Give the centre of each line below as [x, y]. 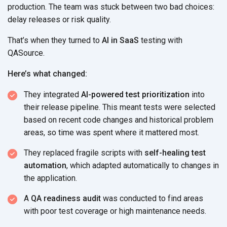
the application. [50, 178]
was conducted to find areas [152, 198]
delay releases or [40, 19]
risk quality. [91, 19]
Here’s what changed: [47, 73]
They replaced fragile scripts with [84, 153]
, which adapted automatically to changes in [143, 165]
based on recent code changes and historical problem [119, 120]
